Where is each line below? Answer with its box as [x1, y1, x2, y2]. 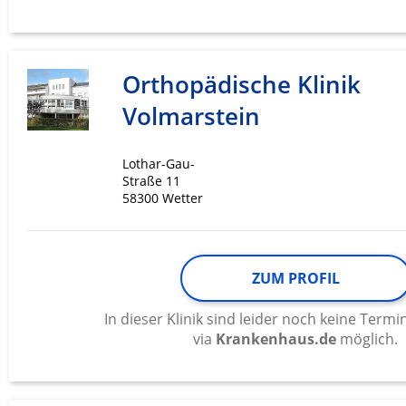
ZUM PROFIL [251, 268, 340, 289]
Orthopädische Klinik [122, 68, 361, 101]
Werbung [30, 25, 87, 43]
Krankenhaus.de [216, 329, 336, 350]
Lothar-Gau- [122, 155, 195, 173]
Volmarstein [122, 100, 260, 133]
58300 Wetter [122, 189, 203, 208]
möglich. [336, 329, 398, 350]
